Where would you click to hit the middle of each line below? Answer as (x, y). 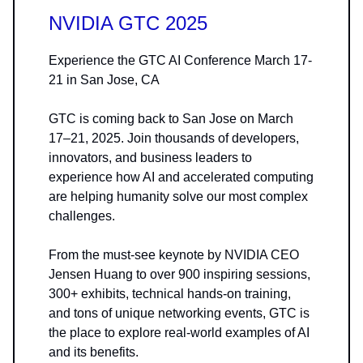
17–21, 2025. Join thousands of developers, (174, 138)
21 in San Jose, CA (104, 79)
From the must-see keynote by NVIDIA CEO (174, 254)
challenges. (82, 216)
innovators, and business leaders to (150, 157)
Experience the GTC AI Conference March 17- (180, 60)
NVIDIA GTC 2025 (128, 23)
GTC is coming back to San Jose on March (171, 118)
